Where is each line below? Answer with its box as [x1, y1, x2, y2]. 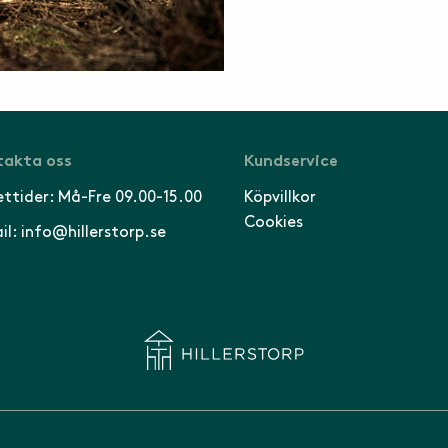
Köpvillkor [244, 189, 316, 205]
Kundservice [244, 154, 338, 170]
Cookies [244, 214, 303, 230]
